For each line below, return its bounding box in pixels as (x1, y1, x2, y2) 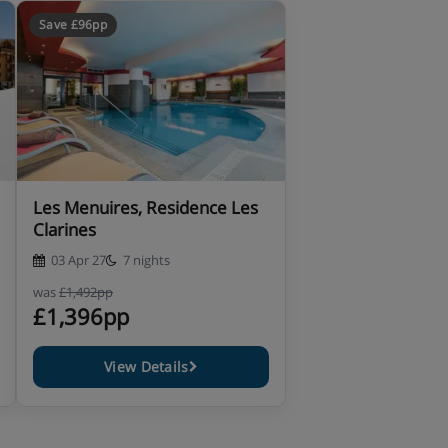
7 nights (123, 251, 170, 269)
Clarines (33, 218, 96, 241)
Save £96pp (39, 16, 107, 33)
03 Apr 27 (51, 251, 106, 269)
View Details (104, 357, 189, 376)
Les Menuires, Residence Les (33, 196, 258, 219)
